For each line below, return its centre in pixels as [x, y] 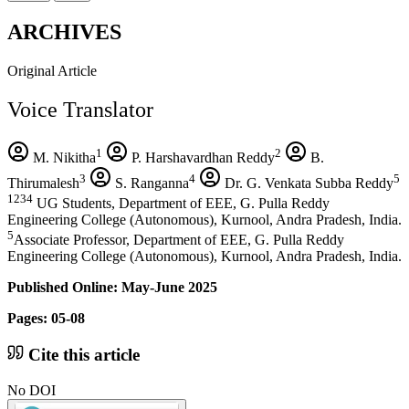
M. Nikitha [63, 157]
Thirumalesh [43, 183]
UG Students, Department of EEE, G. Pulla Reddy [181, 203]
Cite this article [82, 355]
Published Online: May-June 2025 [112, 288]
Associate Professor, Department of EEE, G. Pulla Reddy [179, 240]
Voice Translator [80, 109]
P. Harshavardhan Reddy [201, 157]
